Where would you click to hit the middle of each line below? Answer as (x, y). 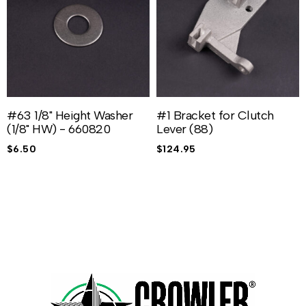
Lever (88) (184, 129)
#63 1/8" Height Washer (70, 115)
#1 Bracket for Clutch (215, 115)
